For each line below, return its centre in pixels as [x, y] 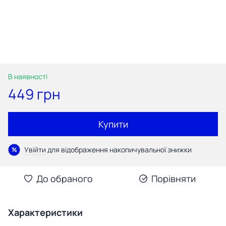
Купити [113, 124]
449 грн [34, 94]
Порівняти [174, 178]
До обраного [65, 178]
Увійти [35, 149]
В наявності [28, 76]
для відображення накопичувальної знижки [119, 149]
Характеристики [45, 212]
